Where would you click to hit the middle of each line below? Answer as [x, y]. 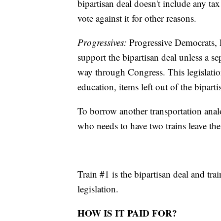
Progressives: [103, 42]
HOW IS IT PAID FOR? [127, 213]
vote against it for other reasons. [137, 18]
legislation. [98, 188]
